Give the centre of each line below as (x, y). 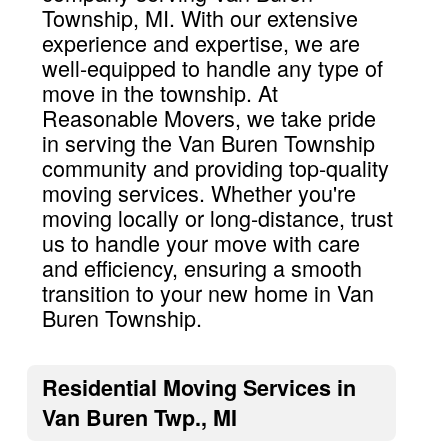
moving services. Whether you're (198, 192)
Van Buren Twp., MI (139, 417)
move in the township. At (159, 92)
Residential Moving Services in (198, 387)
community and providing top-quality (215, 167)
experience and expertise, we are (200, 42)
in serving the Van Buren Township (208, 142)
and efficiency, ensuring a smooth (201, 267)
